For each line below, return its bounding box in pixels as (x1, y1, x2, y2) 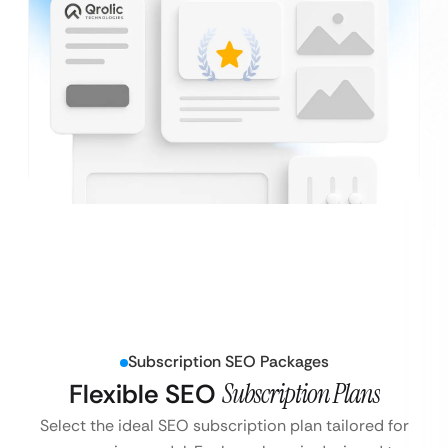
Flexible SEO (68, 377, 222, 412)
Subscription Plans (221, 377, 380, 412)
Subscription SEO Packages (127, 351, 329, 373)
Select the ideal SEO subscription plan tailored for (39, 415, 409, 437)
